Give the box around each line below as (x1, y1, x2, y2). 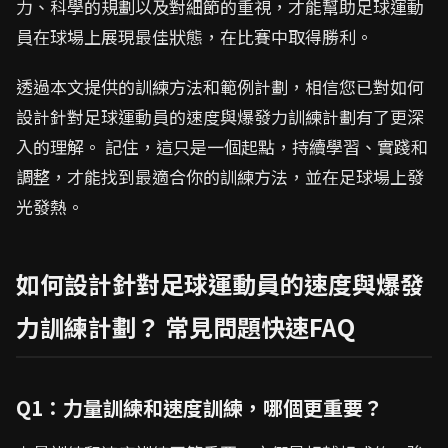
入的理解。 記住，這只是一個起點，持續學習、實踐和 (16, 134, 428, 159)
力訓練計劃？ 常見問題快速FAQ (16, 309, 355, 344)
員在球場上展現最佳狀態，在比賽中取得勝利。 (16, 24, 373, 49)
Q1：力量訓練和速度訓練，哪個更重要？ (16, 393, 383, 422)
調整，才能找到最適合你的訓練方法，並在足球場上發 (16, 164, 424, 189)
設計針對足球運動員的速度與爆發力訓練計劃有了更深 (16, 104, 424, 129)
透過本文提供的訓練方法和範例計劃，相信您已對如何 (16, 74, 424, 99)
